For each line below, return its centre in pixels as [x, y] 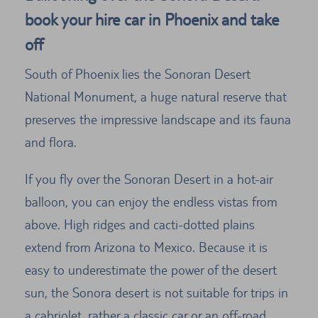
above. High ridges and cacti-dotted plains [140, 225]
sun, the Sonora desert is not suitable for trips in [157, 293]
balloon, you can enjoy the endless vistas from [151, 202]
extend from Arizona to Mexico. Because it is [146, 247]
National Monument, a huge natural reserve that [156, 97]
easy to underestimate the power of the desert [151, 270]
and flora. [51, 142]
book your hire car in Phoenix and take [152, 20]
